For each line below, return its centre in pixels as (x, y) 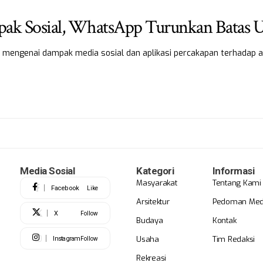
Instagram (67, 238)
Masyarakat (157, 183)
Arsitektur (153, 202)
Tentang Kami (237, 183)
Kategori (155, 171)
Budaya (150, 221)
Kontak (224, 221)
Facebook (65, 188)
